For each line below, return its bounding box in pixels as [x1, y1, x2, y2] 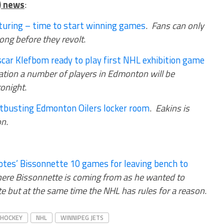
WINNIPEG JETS [60, 212, 103, 222]
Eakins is [155, 101, 189, 115]
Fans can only [151, 18, 204, 32]
